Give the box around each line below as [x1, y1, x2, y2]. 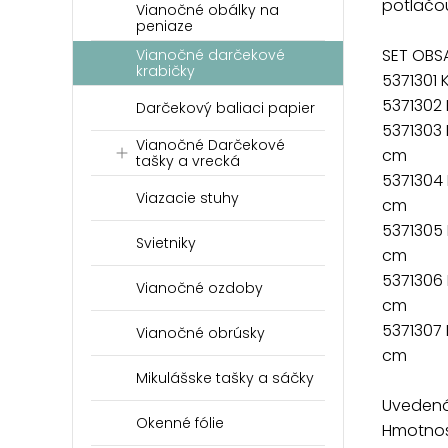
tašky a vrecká [136, 151, 240, 171]
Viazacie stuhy [136, 188, 239, 208]
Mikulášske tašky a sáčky [136, 368, 314, 388]
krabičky [136, 61, 195, 81]
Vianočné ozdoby [136, 278, 263, 298]
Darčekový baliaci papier [136, 98, 315, 118]
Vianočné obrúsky [136, 323, 265, 343]
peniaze [136, 16, 193, 36]
